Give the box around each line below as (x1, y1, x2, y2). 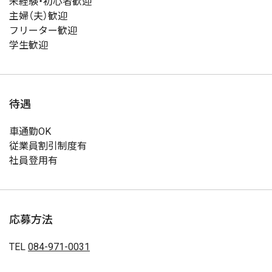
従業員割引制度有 (9, 140, 87, 152)
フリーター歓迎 (9, 25, 77, 36)
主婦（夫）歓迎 (9, 10, 67, 22)
